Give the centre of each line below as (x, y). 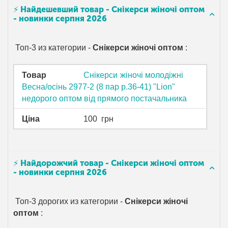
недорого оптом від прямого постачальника (105, 98)
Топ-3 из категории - (53, 48)
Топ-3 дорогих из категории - (69, 202)
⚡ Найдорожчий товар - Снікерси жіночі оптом (109, 163)
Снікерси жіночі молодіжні (133, 75)
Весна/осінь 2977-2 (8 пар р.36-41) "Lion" (99, 87)
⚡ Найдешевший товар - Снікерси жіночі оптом (109, 10)
